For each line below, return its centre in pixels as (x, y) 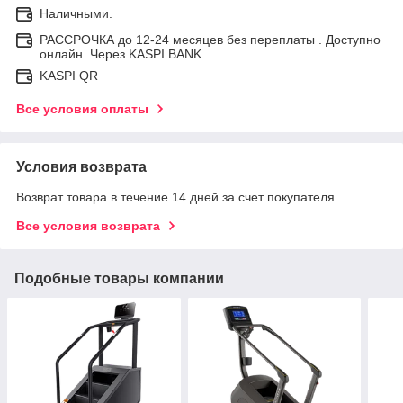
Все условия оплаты (82, 108)
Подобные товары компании (119, 278)
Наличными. (76, 13)
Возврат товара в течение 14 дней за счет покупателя (175, 197)
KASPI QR (69, 75)
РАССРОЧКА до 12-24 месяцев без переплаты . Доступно (210, 39)
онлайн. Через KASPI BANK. (122, 54)
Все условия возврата (88, 225)
